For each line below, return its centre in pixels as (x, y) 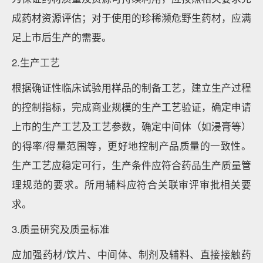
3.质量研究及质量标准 (61, 229)
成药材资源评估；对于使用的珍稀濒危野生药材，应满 (131, 18)
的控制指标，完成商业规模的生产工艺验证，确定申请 (131, 107)
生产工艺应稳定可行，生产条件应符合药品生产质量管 (131, 165)
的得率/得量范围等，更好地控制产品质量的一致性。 (131, 146)
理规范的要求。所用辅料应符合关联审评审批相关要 (131, 184)
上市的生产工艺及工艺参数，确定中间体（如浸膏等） (131, 126)
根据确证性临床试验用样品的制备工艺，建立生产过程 (131, 87)
